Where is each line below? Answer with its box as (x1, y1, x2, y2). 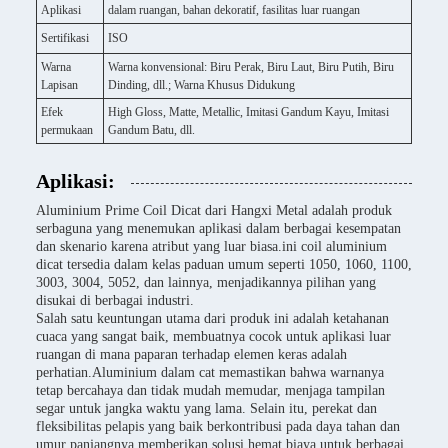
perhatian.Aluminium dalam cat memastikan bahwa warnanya (36, 365, 384, 381)
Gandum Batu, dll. (108, 123, 195, 138)
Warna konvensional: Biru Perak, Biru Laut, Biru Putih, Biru (108, 60, 394, 75)
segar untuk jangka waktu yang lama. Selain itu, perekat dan (36, 401, 377, 417)
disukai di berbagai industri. (36, 293, 194, 309)
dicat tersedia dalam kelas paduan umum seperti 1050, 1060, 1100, (36, 257, 412, 273)
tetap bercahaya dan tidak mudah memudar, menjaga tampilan (36, 383, 385, 399)
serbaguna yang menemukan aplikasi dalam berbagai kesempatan (36, 221, 401, 237)
